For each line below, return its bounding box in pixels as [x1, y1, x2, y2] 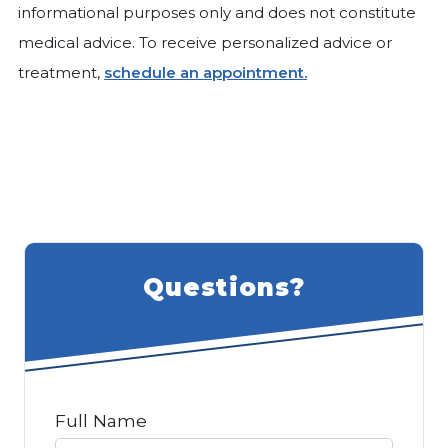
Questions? [142, 273, 306, 303]
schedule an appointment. [104, 63, 307, 83]
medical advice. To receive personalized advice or [18, 33, 392, 53]
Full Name [55, 410, 147, 432]
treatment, [18, 63, 104, 83]
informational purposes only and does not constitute [18, 3, 416, 23]
